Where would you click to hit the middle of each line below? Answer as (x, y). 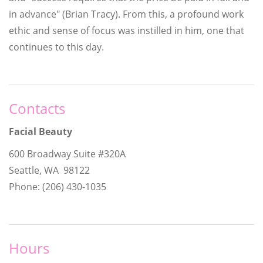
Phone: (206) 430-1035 (58, 186)
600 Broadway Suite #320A (67, 154)
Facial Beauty (41, 131)
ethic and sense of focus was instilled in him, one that (127, 30)
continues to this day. (56, 47)
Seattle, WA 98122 (49, 170)
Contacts (37, 108)
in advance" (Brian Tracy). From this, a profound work (126, 14)
